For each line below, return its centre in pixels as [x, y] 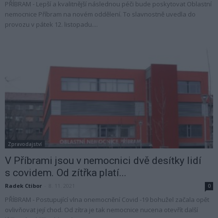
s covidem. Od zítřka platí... [66, 173]
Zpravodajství [25, 144]
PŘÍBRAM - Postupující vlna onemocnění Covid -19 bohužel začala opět [107, 199]
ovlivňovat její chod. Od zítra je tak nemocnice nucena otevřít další [101, 209]
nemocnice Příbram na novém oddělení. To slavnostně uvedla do [100, 14]
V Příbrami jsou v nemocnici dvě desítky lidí [103, 160]
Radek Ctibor [23, 185]
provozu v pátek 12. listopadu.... [51, 25]
